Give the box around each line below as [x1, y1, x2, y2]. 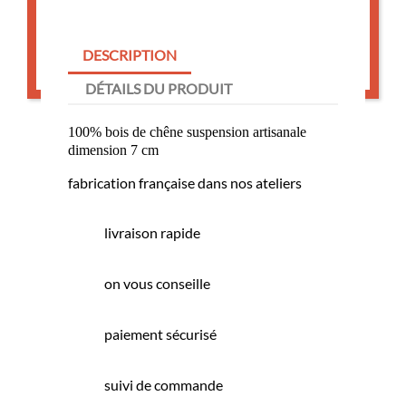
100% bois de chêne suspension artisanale [68, 124, 306, 140]
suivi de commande [104, 376, 223, 393]
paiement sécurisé [104, 325, 217, 343]
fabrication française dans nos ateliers [68, 174, 302, 191]
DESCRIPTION [82, 46, 177, 63]
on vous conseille [104, 275, 210, 292]
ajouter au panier [129, 32, 277, 72]
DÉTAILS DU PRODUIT [85, 80, 233, 97]
